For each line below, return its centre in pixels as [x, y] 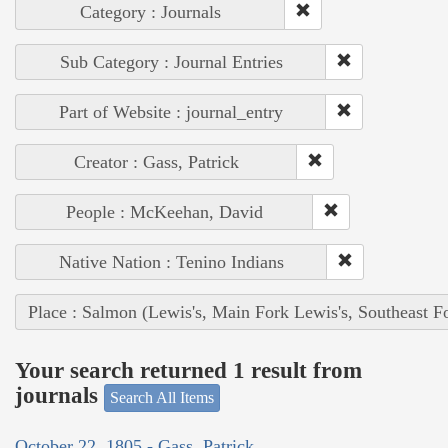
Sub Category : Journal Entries [171, 61]
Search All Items [162, 397]
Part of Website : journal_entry [171, 111]
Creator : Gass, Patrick [156, 161]
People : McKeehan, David [164, 211]
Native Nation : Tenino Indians [171, 261]
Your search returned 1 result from [188, 371]
